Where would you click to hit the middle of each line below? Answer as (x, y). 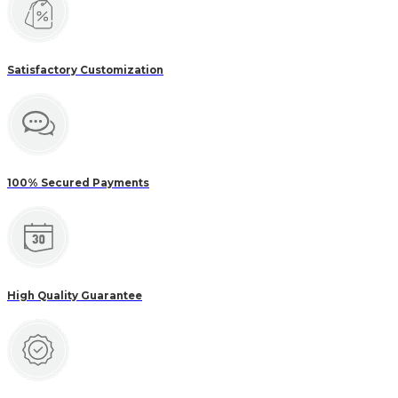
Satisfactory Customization (85, 70)
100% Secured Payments (78, 183)
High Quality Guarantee (75, 295)
